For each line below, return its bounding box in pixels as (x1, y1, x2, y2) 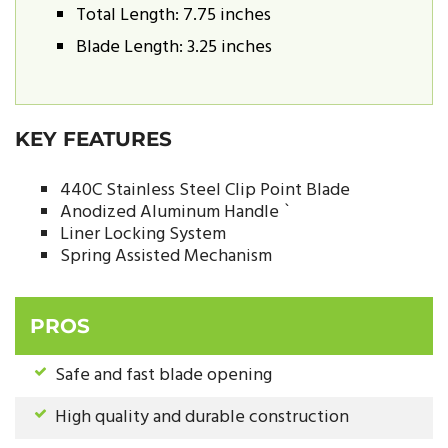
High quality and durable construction (55, 402, 349, 432)
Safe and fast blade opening (55, 360, 272, 390)
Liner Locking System (60, 220, 226, 250)
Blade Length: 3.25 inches (76, 33, 272, 63)
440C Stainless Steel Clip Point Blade (60, 176, 350, 206)
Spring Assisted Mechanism (60, 242, 272, 272)
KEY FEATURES (15, 127, 172, 152)
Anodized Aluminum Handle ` (60, 198, 291, 228)
